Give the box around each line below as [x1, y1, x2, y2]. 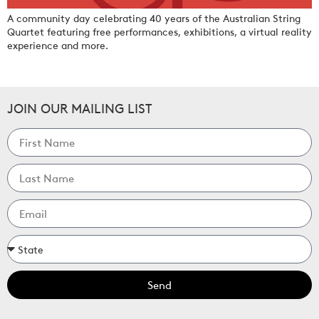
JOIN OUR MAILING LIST [7, 98, 152, 116]
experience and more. [7, 36, 108, 51]
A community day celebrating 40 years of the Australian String [7, 9, 300, 24]
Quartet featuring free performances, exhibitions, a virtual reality [7, 23, 312, 38]
